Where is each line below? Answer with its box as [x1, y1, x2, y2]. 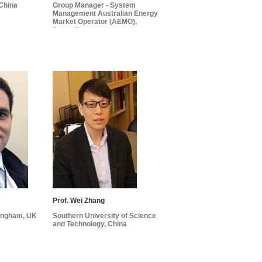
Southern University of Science [52, 211, 156, 220]
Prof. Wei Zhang [52, 196, 105, 205]
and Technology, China [52, 219, 127, 228]
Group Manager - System [52, 1, 136, 10]
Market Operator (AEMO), [52, 18, 137, 26]
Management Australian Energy [52, 9, 158, 18]
